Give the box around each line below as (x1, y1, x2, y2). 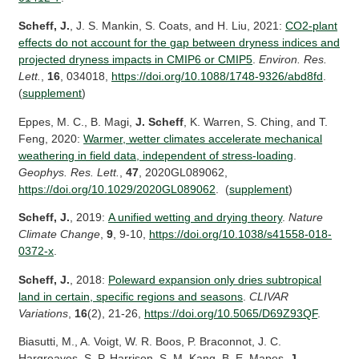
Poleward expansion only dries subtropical (108, 272, 322, 286)
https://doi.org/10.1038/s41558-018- (149, 228, 333, 241)
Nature (288, 211, 324, 224)
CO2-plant (285, 19, 338, 33)
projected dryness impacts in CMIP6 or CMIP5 (18, 53, 253, 67)
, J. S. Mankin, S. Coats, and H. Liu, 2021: (70, 19, 286, 33)
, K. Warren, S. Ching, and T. (184, 115, 329, 128)
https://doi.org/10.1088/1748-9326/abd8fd (111, 70, 324, 83)
